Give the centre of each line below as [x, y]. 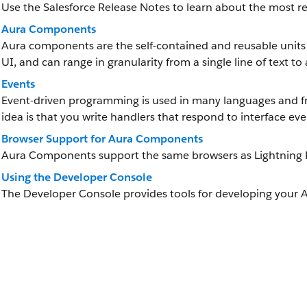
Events [18, 84]
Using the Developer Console [77, 177]
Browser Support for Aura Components [102, 139]
